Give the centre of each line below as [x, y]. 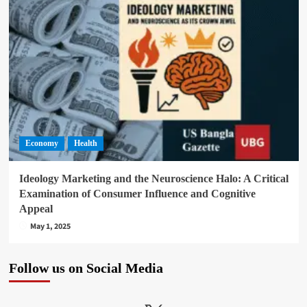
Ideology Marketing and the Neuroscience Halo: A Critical [153, 178]
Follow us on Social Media [86, 268]
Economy [41, 143]
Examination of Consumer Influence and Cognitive [137, 193]
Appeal [36, 208]
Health [85, 143]
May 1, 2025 [50, 226]
